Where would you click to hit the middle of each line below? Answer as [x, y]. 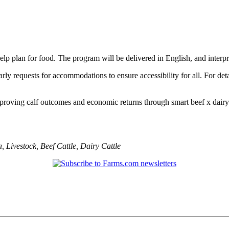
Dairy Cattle [100, 146]
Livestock [21, 146]
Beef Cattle [58, 146]
